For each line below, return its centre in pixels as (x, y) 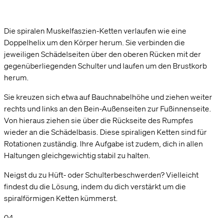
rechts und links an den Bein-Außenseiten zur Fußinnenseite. (108, 108)
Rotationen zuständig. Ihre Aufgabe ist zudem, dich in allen (103, 143)
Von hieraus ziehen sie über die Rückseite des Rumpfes (99, 120)
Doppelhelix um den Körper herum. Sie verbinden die (94, 42)
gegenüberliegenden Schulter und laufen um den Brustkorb (105, 65)
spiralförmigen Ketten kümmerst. (61, 198)
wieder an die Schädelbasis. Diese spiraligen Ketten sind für (105, 132)
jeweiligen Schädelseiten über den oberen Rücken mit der (102, 54)
